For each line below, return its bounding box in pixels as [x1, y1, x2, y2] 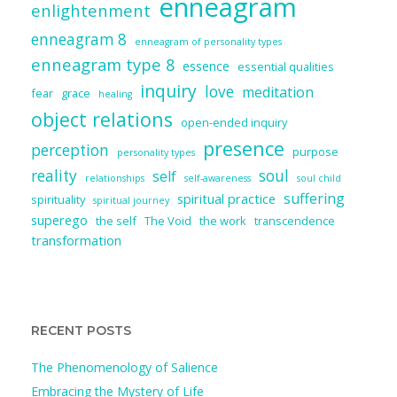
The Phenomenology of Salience [31, 358, 218, 376]
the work [199, 212, 246, 229]
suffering [284, 188, 345, 208]
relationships [85, 171, 144, 184]
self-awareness [184, 171, 251, 184]
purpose [292, 143, 339, 160]
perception [31, 139, 109, 160]
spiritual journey [93, 193, 169, 206]
